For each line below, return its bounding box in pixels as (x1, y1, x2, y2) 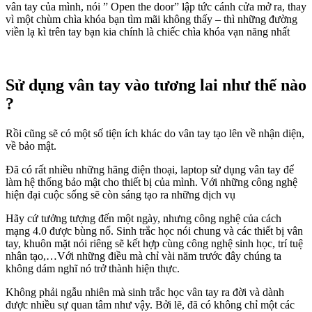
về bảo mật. (6, 140, 56, 153)
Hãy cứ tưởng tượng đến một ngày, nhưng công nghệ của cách (6, 212, 281, 225)
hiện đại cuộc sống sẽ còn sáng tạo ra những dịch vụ (6, 189, 235, 201)
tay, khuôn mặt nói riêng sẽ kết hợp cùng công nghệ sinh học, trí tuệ (6, 237, 303, 250)
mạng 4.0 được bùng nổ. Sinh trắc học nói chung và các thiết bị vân (6, 225, 303, 237)
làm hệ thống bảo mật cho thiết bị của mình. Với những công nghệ (6, 176, 297, 189)
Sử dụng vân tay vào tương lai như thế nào (6, 76, 306, 95)
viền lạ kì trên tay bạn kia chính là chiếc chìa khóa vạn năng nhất (6, 26, 290, 38)
